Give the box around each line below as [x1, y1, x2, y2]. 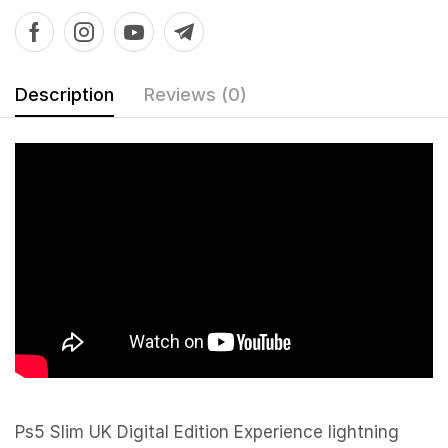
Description [15, 83, 114, 105]
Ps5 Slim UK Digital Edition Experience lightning [15, 422, 399, 443]
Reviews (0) [144, 83, 247, 105]
